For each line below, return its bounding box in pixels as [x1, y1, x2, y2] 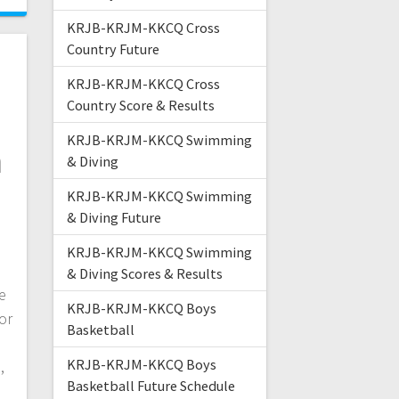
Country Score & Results [66, 96, 215, 115]
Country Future [66, 40, 159, 59]
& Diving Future [66, 208, 161, 227]
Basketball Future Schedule [66, 377, 235, 395]
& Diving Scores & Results [66, 265, 223, 283]
